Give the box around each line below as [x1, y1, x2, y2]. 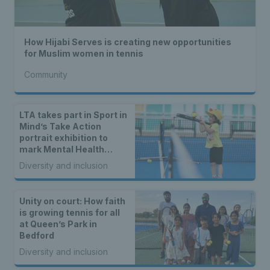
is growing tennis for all [19, 207, 120, 218]
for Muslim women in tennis [24, 48, 143, 59]
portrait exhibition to [19, 133, 108, 143]
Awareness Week [19, 155, 95, 166]
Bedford [19, 230, 54, 241]
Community [24, 69, 67, 80]
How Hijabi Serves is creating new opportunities [24, 37, 231, 48]
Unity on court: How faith [19, 196, 125, 207]
